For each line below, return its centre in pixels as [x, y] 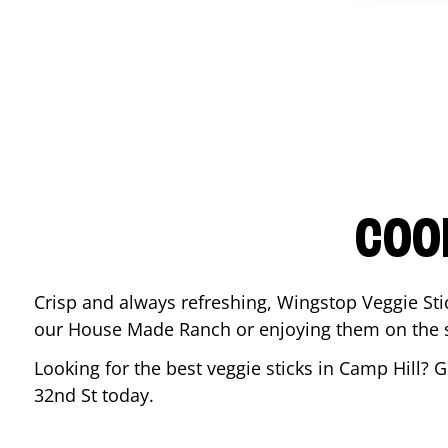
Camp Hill [380, 368]
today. [128, 395]
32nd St [65, 395]
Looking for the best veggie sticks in [186, 368]
